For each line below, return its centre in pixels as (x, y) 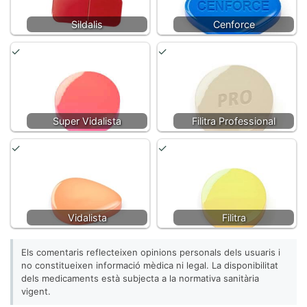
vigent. (36, 291)
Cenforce (234, 24)
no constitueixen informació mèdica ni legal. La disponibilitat (150, 265)
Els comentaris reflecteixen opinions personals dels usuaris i (151, 252)
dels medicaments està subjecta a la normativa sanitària (140, 278)
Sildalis (87, 24)
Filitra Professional (234, 121)
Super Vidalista (87, 121)
